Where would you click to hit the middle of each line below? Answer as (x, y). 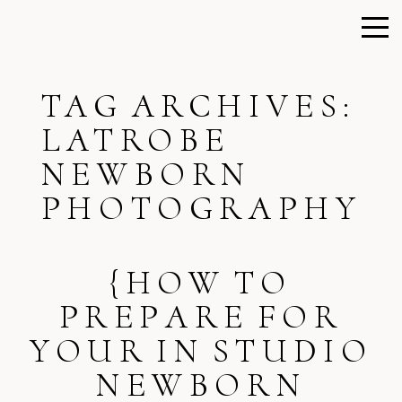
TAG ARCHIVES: (198, 106)
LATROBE (135, 140)
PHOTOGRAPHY (201, 209)
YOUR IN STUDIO (201, 350)
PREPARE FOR (201, 316)
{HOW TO (201, 282)
